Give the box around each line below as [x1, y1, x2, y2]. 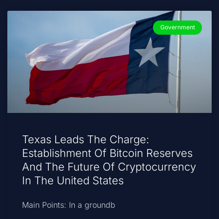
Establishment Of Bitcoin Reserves [22, 147, 193, 160]
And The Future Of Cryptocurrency [22, 160, 196, 174]
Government [160, 23, 195, 31]
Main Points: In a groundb [22, 200, 115, 210]
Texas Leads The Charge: [22, 133, 149, 146]
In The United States [22, 174, 124, 187]
